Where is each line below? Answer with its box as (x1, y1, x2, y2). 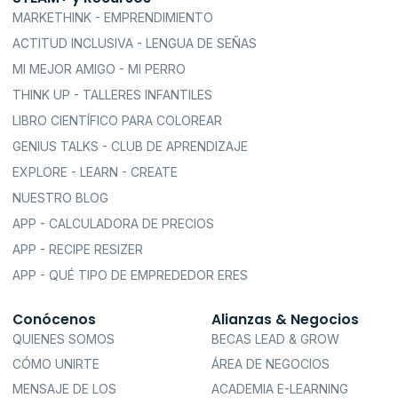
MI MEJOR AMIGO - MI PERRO (12, 61, 186, 77)
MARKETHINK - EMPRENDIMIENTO (12, 10, 213, 26)
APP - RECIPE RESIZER (12, 242, 143, 258)
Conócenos (12, 310, 96, 330)
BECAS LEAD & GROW (211, 331, 339, 347)
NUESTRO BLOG (12, 190, 108, 206)
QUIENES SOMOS (12, 331, 115, 347)
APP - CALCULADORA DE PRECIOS (12, 216, 214, 232)
